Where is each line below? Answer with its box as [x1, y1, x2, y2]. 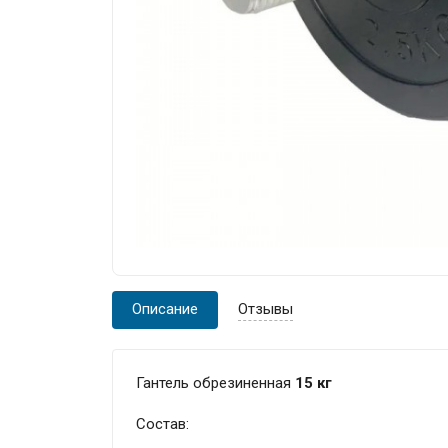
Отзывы [238, 300, 294, 319]
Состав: [135, 414, 189, 433]
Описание [132, 300, 199, 319]
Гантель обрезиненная [135, 373, 291, 392]
